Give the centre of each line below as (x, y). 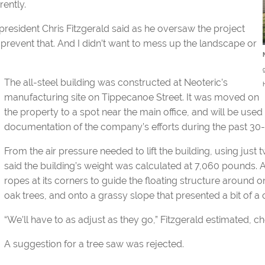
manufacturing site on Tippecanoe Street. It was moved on (132, 97)
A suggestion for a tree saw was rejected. (94, 244)
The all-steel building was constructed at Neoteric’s (116, 83)
